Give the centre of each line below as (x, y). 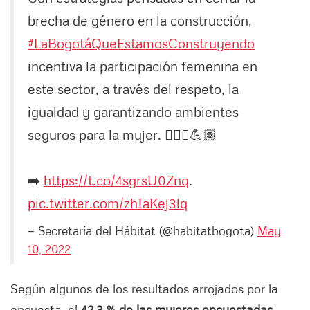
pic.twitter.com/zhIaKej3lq (108, 203)
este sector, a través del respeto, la (133, 89)
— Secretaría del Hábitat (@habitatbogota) (143, 231)
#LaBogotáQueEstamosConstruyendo (141, 43)
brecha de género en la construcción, (140, 20)
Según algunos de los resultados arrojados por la (144, 289)
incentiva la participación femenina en (143, 66)
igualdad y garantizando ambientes (133, 112)
